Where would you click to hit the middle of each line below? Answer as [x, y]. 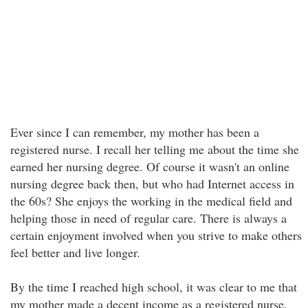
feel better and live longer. [75, 252]
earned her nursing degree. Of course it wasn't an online [150, 166]
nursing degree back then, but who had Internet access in [152, 184]
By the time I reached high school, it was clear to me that [154, 287]
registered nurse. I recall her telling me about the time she [155, 149]
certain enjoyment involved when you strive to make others [156, 235]
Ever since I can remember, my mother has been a [135, 132]
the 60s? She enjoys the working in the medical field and [151, 201]
